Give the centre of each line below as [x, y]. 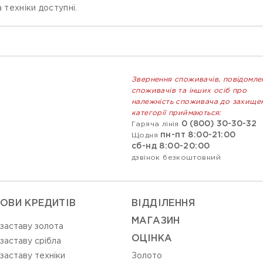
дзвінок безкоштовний [176, 158]
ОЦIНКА [152, 239]
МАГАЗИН [156, 221]
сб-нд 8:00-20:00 [171, 146]
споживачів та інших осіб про [189, 91]
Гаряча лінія [155, 124]
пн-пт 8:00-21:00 [198, 135]
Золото [147, 256]
